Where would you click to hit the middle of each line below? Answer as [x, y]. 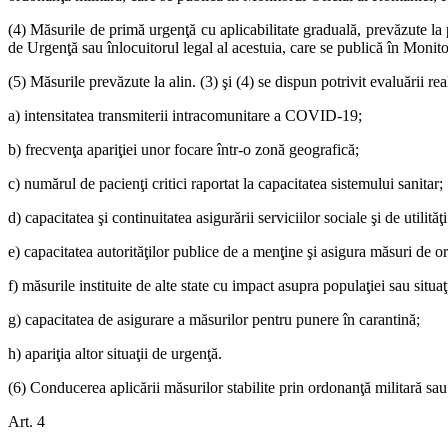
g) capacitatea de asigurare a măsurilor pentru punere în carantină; [214, 319]
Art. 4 [26, 421]
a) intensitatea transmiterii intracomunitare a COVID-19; [185, 115]
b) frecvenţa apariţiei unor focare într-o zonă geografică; [183, 149]
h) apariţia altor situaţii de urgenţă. [115, 353]
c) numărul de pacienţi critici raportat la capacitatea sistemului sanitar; [225, 183]
